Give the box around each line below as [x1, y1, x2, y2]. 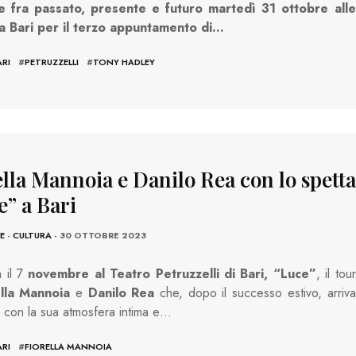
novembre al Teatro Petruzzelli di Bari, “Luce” [23, 264, 316, 283]
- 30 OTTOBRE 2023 [51, 228, 146, 242]
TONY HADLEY [92, 56, 155, 69]
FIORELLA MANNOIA [24, 339, 112, 353]
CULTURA [12, 228, 52, 242]
